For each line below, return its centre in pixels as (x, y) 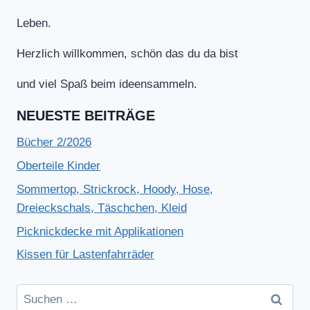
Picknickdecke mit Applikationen (100, 231)
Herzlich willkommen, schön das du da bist (127, 54)
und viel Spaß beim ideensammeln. (107, 84)
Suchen (35, 293)
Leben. (34, 24)
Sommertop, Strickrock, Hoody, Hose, (115, 189)
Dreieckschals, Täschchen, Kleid (102, 208)
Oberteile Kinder (58, 166)
